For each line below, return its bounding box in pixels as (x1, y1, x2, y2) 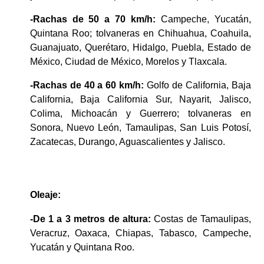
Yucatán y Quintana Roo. (29, 242, 134, 252)
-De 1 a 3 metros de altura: (29, 213, 151, 224)
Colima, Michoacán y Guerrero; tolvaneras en (29, 108, 251, 118)
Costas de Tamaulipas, (150, 213, 251, 224)
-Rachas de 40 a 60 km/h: (29, 80, 144, 90)
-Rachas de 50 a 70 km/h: (29, 14, 156, 24)
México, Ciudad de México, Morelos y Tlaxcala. (29, 56, 227, 67)
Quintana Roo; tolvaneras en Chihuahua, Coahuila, (29, 28, 251, 38)
